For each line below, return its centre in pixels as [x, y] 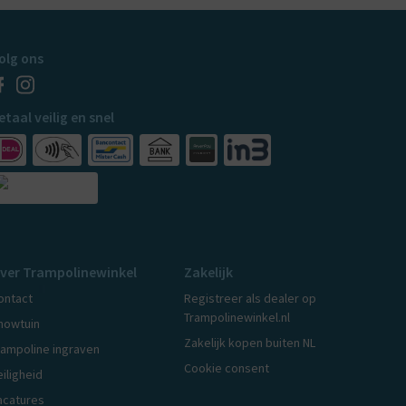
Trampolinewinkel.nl [237, 318]
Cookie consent [226, 368]
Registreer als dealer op [250, 299]
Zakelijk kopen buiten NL [249, 343]
